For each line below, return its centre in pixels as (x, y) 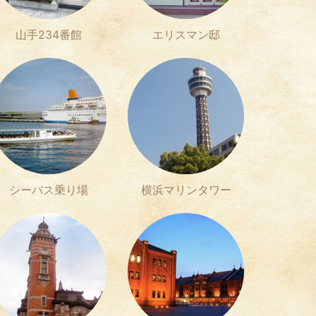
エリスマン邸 (186, 34)
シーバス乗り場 (48, 189)
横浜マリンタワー (186, 189)
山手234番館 (48, 34)
